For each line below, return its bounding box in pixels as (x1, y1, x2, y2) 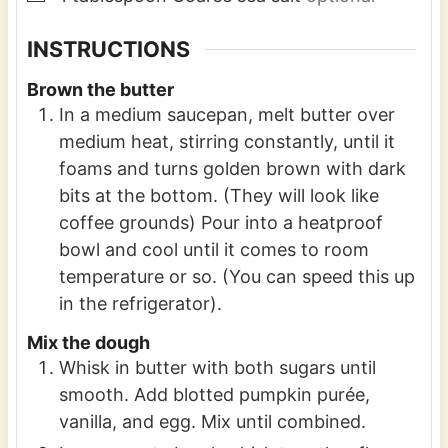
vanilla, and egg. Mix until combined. (58, 410, 366, 432)
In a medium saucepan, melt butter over (58, 103, 395, 125)
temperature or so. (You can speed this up (58, 265, 415, 287)
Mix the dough (26, 331, 150, 353)
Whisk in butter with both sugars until (58, 356, 376, 378)
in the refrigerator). (58, 292, 222, 314)
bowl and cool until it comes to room (58, 238, 369, 260)
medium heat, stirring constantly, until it (58, 130, 395, 152)
